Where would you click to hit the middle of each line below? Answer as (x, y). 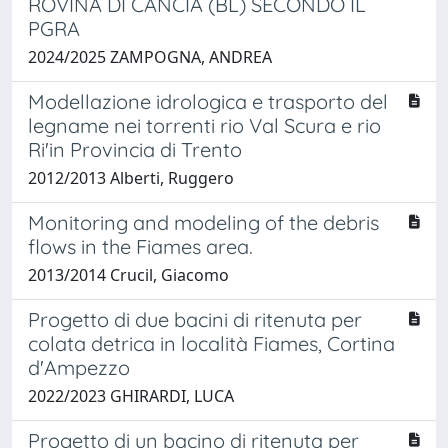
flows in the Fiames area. (140, 246)
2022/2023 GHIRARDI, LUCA (131, 395)
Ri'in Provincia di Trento (135, 149)
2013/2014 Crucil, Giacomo (128, 274)
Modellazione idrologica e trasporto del (208, 101)
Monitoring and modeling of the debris (203, 222)
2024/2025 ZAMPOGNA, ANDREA (150, 56)
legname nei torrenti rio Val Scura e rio (204, 125)
